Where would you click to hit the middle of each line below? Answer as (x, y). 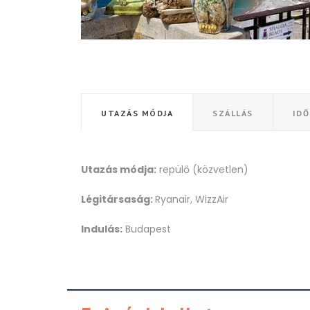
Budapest (147, 229)
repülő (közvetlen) (202, 170)
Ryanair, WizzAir (192, 200)
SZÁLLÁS (233, 113)
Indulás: (102, 229)
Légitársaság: (118, 200)
